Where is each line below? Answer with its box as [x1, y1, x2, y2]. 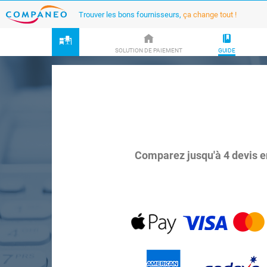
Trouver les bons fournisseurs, [79, 10, 183, 19]
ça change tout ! [183, 10, 237, 19]
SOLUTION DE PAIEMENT [115, 46, 182, 54]
